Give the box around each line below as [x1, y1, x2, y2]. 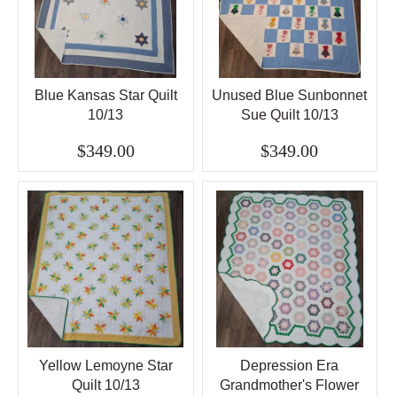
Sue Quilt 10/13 [240, 107, 339, 123]
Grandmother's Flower [220, 377, 360, 393]
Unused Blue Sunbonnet [212, 88, 368, 104]
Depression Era [240, 357, 339, 373]
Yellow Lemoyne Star [38, 357, 173, 373]
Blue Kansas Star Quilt [34, 88, 177, 104]
